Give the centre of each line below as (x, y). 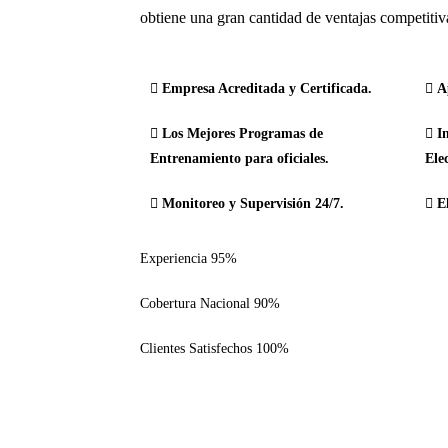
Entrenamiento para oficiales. (239, 158)
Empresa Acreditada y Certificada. (267, 88)
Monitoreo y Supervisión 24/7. (251, 203)
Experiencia (173, 258)
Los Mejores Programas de (240, 133)
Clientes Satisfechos (196, 348)
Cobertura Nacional (195, 303)
